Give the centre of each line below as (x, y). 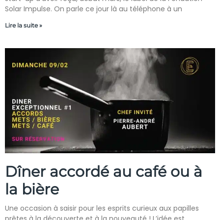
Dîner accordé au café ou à (104, 172)
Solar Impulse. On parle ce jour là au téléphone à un (94, 9)
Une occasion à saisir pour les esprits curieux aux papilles (102, 208)
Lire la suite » (24, 25)
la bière (32, 189)
